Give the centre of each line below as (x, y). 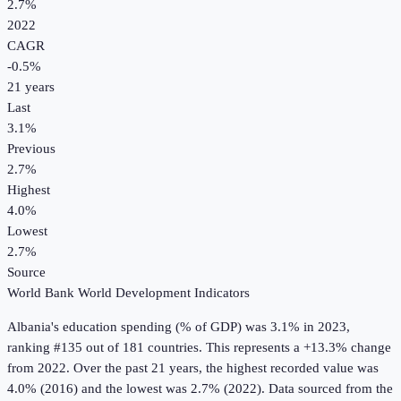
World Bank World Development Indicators (128, 293)
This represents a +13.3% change (297, 348)
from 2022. (38, 368)
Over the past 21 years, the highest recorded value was (224, 368)
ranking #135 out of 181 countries (103, 348)
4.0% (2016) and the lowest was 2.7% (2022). (136, 389)
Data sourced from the (331, 389)
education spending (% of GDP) (152, 327)
